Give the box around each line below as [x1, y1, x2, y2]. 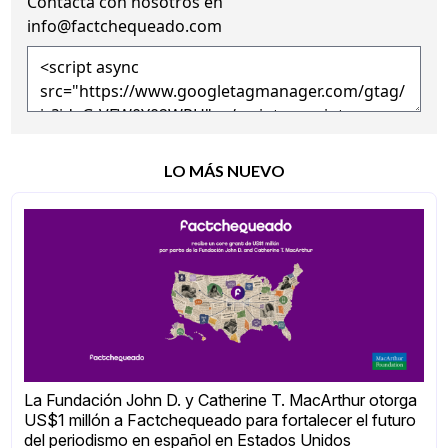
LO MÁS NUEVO [163, 160, 285, 180]
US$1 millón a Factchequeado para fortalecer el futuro [24, 410, 417, 431]
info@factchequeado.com [27, 14, 223, 37]
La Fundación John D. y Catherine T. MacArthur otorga [24, 390, 418, 411]
